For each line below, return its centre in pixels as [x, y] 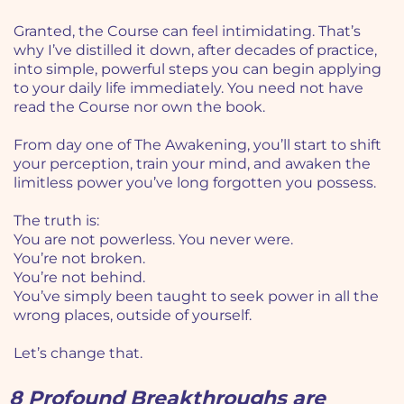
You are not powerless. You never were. [153, 240]
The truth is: [56, 221]
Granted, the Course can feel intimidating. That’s [187, 32]
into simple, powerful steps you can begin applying [197, 69]
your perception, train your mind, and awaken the [192, 164]
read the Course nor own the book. [139, 107]
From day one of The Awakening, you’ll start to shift [197, 145]
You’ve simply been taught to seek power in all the [196, 297]
